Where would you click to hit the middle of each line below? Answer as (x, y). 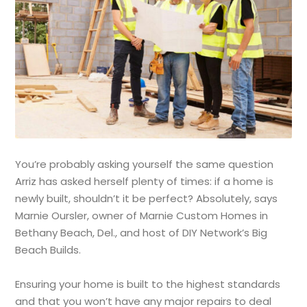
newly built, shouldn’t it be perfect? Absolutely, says (147, 198)
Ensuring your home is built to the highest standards (148, 284)
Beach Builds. (48, 249)
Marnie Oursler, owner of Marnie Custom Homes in (142, 215)
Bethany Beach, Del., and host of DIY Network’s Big (142, 232)
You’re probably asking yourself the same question (145, 164)
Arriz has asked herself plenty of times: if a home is (145, 181)
